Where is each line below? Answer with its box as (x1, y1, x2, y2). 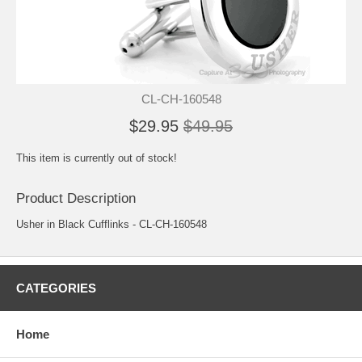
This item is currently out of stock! (16, 151, 177, 164)
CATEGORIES (16, 280, 96, 295)
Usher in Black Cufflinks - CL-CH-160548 (16, 217, 207, 230)
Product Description (16, 190, 136, 206)
